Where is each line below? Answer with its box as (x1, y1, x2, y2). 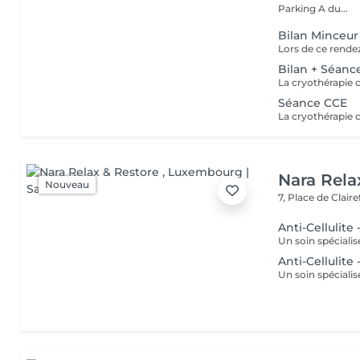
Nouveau (45, 178, 89, 190)
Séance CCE (278, 96, 348, 110)
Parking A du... (278, 2, 349, 14)
